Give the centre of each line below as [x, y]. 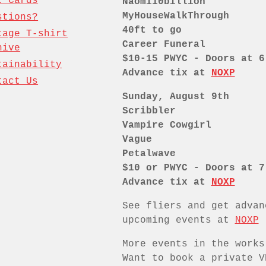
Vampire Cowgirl [167, 125]
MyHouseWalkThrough [175, 16]
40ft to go [152, 30]
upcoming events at [178, 220]
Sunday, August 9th [175, 96]
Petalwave [149, 153]
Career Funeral [164, 44]
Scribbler [149, 111]
